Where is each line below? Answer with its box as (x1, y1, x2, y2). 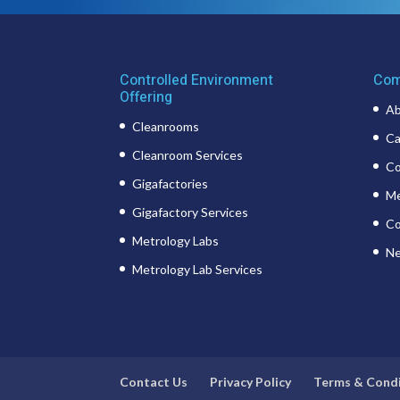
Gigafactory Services (132, 204, 249, 220)
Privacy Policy (210, 373, 292, 389)
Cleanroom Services (132, 146, 244, 162)
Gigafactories (132, 175, 209, 191)
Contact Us (120, 373, 188, 389)
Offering (120, 86, 173, 108)
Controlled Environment (120, 69, 274, 91)
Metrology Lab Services (132, 261, 263, 277)
